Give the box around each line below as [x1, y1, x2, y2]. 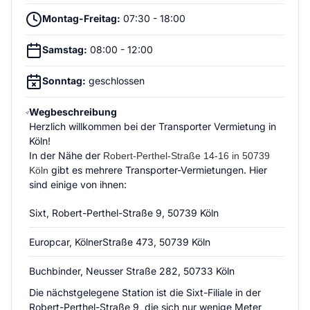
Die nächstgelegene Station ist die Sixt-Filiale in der [29, 286, 262, 298]
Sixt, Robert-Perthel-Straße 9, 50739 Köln [29, 207, 219, 219]
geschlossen [86, 75, 145, 86]
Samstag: [42, 44, 87, 55]
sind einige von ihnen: [29, 179, 127, 190]
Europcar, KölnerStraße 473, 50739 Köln [29, 236, 211, 248]
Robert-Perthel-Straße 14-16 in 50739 [103, 150, 271, 161]
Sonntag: [42, 75, 86, 86]
